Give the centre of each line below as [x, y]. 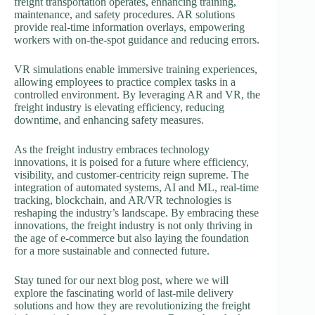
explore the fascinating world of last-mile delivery [124, 292]
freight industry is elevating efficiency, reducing [119, 107]
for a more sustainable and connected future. [112, 250]
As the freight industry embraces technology [112, 149]
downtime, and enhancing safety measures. [109, 120]
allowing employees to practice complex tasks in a [125, 82]
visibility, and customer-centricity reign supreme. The [131, 174]
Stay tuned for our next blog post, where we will [121, 280]
